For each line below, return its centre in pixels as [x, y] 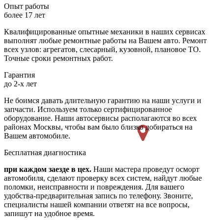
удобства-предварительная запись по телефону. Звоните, [98, 195]
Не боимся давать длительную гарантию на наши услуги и [103, 100]
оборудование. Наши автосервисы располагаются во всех [100, 118]
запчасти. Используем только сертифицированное [88, 109]
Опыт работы [27, 6]
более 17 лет [25, 15]
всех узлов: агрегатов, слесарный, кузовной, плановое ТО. [102, 49]
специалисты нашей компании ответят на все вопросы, [97, 204]
